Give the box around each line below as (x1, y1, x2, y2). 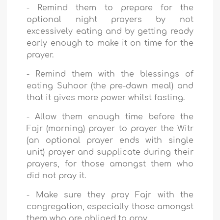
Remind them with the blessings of (35, 69, 193, 79)
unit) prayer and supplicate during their (27, 147, 193, 157)
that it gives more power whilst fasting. (27, 93, 185, 102)
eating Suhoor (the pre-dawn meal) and (27, 81, 193, 90)
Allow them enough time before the (35, 112, 193, 121)
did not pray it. (27, 171, 86, 180)
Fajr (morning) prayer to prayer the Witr (27, 124, 193, 133)
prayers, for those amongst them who (27, 159, 193, 168)
